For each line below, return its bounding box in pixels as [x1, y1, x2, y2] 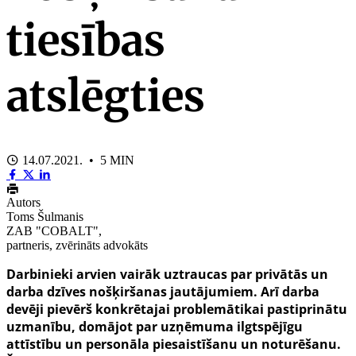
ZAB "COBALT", [6, 223, 102, 238]
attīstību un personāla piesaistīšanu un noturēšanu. [6, 335, 341, 353]
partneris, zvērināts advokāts [6, 238, 148, 252]
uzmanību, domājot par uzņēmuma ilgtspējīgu [6, 317, 303, 335]
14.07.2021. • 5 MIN [19, 153, 134, 167]
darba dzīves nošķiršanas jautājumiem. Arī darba [6, 282, 319, 300]
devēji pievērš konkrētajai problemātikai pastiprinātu [6, 300, 347, 318]
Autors [6, 195, 41, 209]
